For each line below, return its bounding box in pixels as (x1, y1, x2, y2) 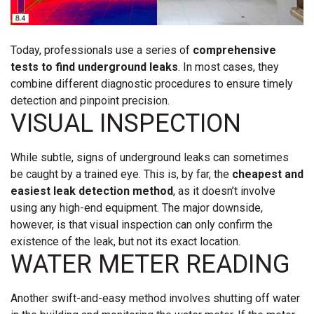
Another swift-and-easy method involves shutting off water (11, 291, 300, 305)
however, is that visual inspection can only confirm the (11, 217, 273, 231)
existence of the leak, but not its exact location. (11, 234, 240, 248)
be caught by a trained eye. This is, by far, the (11, 167, 232, 181)
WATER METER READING (11, 249, 290, 279)
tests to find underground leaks (11, 60, 178, 74)
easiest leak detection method (11, 184, 173, 198)
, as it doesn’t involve (173, 184, 275, 198)
